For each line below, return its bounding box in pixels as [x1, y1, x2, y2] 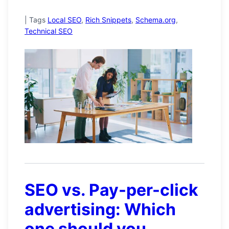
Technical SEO [25, 26, 73, 35]
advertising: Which [25, 199, 176, 220]
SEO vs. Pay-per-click [25, 180, 198, 200]
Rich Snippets [85, 15, 131, 24]
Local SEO [48, 15, 81, 24]
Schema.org [135, 15, 176, 24]
